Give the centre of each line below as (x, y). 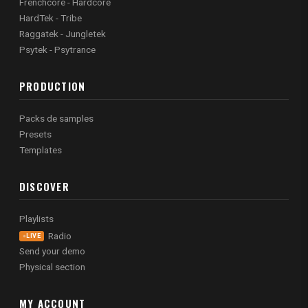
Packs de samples (56, 118)
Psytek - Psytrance (57, 50)
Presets (35, 134)
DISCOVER (44, 186)
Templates (41, 150)
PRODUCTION (53, 86)
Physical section (52, 266)
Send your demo (52, 251)
